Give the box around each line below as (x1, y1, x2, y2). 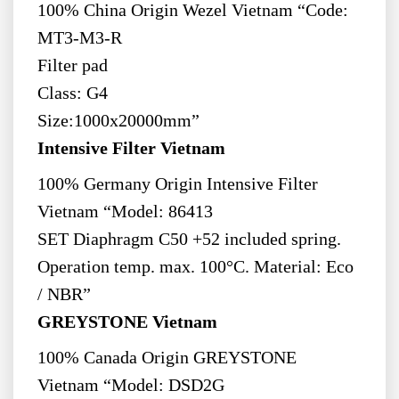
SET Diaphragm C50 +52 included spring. (37, 230, 341, 249)
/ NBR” (37, 285, 91, 305)
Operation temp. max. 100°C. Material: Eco (37, 257, 354, 277)
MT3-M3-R (37, 28, 122, 48)
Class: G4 (37, 84, 108, 103)
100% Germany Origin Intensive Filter (37, 175, 318, 194)
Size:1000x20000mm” (37, 111, 199, 131)
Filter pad (37, 56, 108, 76)
